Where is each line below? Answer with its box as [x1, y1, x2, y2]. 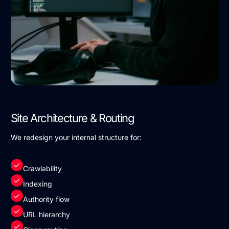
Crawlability [22, 164, 62, 173]
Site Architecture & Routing [10, 111, 134, 125]
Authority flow [22, 195, 70, 204]
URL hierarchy [22, 210, 70, 219]
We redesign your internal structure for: [10, 133, 142, 142]
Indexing [22, 179, 52, 189]
